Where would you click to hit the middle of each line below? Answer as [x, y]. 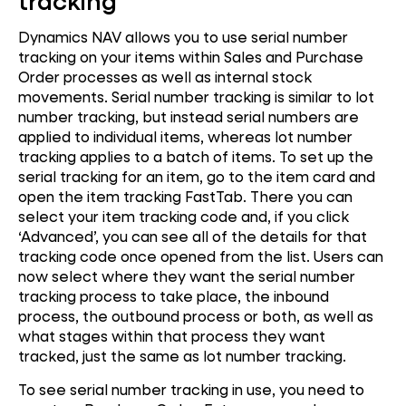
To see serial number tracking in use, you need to [191, 390]
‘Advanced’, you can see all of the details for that [193, 236]
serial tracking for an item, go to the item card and [197, 176]
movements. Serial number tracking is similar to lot [196, 96]
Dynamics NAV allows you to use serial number [183, 36]
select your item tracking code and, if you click [184, 216]
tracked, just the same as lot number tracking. [182, 355]
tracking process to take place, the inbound [174, 295]
